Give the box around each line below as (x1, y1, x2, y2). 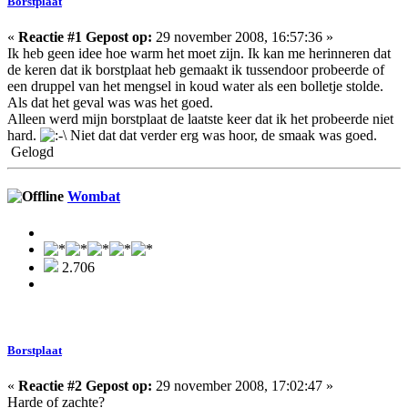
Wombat (67, 189, 120, 205)
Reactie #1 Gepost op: (18, 29, 152, 46)
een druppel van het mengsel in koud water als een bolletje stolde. (7, 78, 383, 95)
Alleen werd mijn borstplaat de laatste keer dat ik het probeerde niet (7, 111, 393, 127)
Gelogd (7, 144, 54, 160)
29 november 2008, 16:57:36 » (152, 29, 333, 46)
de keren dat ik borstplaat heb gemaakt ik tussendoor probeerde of (7, 62, 384, 78)
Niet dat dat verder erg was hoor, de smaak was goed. (66, 127, 377, 144)
